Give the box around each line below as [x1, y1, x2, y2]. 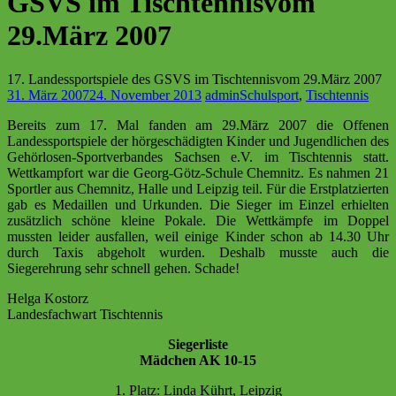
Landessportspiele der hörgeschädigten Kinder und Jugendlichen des [7, 133, 389, 148]
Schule [204, 164, 243, 180]
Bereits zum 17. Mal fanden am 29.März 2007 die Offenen [7, 117, 389, 133]
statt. [352, 148, 390, 164]
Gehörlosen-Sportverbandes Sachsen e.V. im [7, 148, 290, 164]
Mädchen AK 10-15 [140, 352, 256, 368]
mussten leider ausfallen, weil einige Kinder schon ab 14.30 [7, 228, 367, 244]
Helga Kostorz [7, 290, 88, 306]
